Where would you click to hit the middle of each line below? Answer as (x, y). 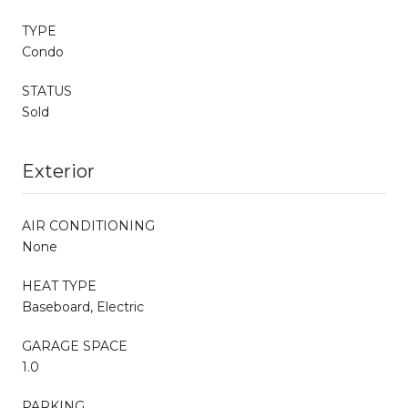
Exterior (58, 171)
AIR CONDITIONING (88, 225)
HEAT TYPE (59, 286)
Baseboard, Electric (83, 306)
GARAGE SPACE (75, 346)
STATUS (47, 91)
